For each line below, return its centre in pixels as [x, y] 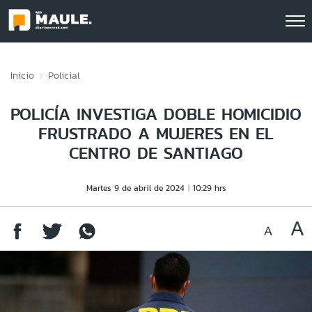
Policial [64, 75]
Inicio [22, 75]
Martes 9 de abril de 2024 [135, 188]
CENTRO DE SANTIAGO [156, 153]
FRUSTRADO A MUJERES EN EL [156, 133]
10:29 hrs [209, 188]
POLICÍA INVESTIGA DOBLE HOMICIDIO [156, 114]
